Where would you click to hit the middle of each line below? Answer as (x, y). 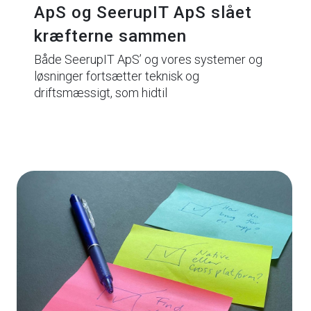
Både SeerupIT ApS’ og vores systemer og (149, 59)
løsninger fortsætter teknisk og (117, 76)
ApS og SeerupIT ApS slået (143, 12)
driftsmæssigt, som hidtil (101, 92)
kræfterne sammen (111, 36)
